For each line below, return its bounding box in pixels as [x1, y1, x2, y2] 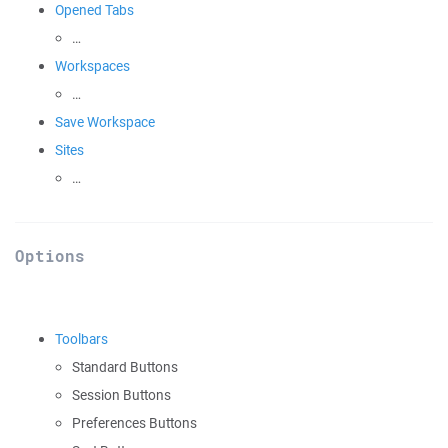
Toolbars [55, 330, 108, 348]
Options [15, 245, 85, 267]
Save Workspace [55, 113, 155, 131]
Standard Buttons [72, 358, 178, 376]
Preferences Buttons [72, 414, 197, 432]
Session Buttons [72, 386, 171, 404]
